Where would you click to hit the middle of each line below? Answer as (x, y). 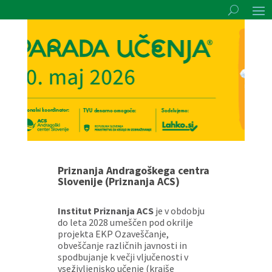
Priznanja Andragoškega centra (133, 170)
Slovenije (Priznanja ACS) (118, 181)
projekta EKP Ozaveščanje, (113, 234)
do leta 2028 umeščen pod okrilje (125, 222)
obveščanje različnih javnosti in (122, 245)
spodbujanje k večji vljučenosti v (123, 257)
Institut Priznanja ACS (105, 211)
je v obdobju (179, 211)
